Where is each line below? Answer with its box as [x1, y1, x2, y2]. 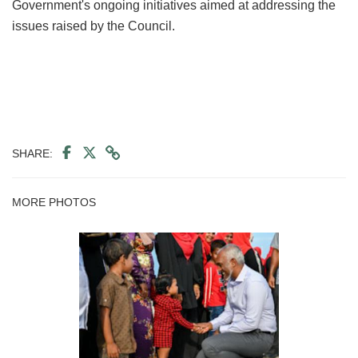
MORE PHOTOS [12, 195, 96, 209]
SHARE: [12, 146, 53, 160]
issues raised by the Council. [12, 18, 175, 33]
